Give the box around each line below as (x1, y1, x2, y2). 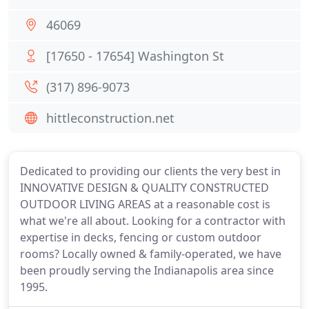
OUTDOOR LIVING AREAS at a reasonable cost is (20, 197, 270, 212)
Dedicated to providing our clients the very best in (20, 163, 281, 179)
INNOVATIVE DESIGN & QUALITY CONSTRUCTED (20, 180, 269, 195)
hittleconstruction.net (46, 110, 175, 126)
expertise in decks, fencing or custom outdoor (20, 230, 261, 245)
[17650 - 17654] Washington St (46, 48, 224, 64)
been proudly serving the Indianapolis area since (20, 263, 274, 278)
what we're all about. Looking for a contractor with (20, 213, 286, 228)
